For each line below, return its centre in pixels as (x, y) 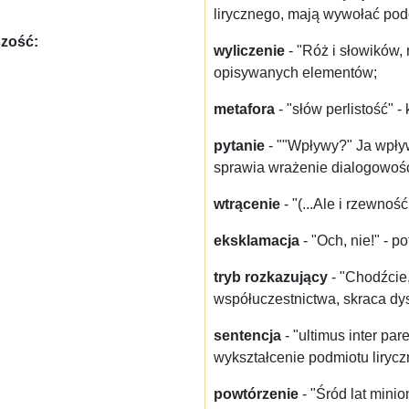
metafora (244, 110)
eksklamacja (257, 241)
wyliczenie (249, 51)
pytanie (239, 146)
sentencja (247, 336)
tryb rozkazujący (271, 278)
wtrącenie (247, 204)
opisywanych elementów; (295, 73)
